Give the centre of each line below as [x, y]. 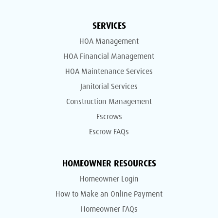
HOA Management [109, 41]
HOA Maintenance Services [109, 71]
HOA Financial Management [109, 56]
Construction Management [109, 101]
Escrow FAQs [109, 132]
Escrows [109, 117]
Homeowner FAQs [109, 209]
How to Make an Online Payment [109, 194]
